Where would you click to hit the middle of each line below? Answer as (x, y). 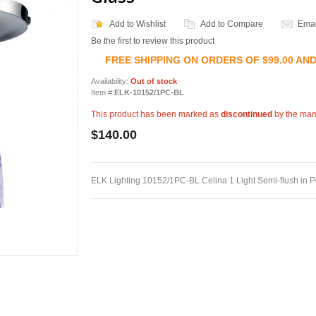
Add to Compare (232, 24)
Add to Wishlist (138, 24)
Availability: (111, 81)
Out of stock (154, 81)
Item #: (103, 92)
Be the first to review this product (153, 41)
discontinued (247, 114)
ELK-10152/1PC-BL (149, 92)
